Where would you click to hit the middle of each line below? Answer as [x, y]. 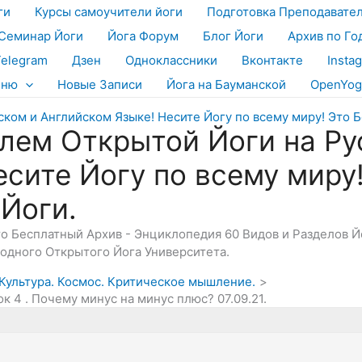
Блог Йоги [233, 36]
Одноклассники [171, 60]
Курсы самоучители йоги [109, 12]
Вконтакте [272, 60]
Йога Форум [143, 36]
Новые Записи [100, 84]
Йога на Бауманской [226, 84]
